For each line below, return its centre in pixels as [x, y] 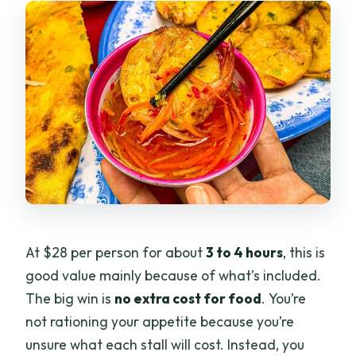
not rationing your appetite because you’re [160, 322]
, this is [304, 253]
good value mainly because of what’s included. [174, 276]
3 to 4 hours [245, 253]
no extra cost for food [188, 299]
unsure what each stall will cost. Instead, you [165, 345]
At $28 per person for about [116, 253]
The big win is [70, 299]
